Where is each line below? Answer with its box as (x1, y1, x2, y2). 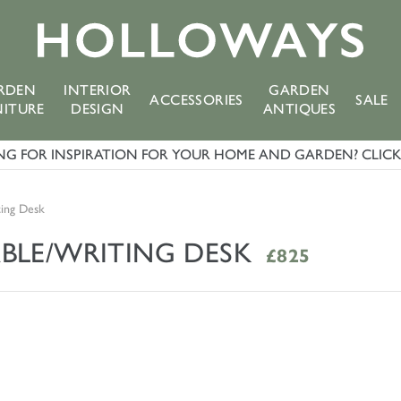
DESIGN (71, 100, 124, 117)
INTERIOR (64, 81, 132, 98)
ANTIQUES (262, 100, 337, 117)
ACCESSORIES (149, 90, 243, 108)
